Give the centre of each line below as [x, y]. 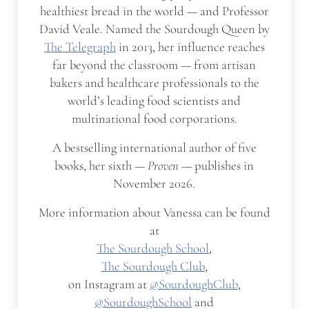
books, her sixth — [101, 166]
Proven [163, 166]
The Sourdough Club [153, 267]
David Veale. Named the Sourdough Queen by [154, 29]
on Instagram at [109, 285]
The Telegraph [80, 47]
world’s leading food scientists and [154, 101]
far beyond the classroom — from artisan [154, 65]
